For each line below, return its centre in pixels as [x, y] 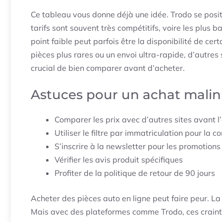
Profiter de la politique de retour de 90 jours [135, 173]
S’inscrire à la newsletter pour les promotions [138, 146]
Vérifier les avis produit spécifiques [119, 160]
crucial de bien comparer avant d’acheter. [108, 68]
